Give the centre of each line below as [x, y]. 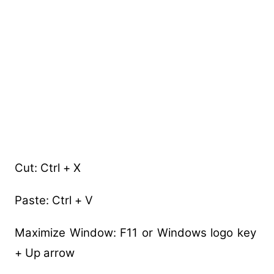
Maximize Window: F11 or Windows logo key [137, 232]
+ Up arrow [44, 253]
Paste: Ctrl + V [54, 200]
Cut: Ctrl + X [47, 168]
